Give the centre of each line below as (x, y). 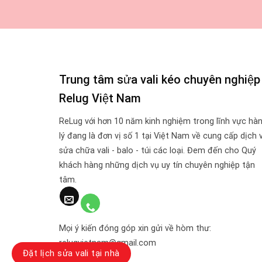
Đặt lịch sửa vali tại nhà (71, 253)
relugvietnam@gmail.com (107, 243)
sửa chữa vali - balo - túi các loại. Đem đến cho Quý (157, 150)
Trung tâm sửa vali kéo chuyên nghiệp (159, 79)
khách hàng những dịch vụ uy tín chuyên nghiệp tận (157, 165)
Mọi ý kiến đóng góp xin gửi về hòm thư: (135, 228)
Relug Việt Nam (100, 98)
